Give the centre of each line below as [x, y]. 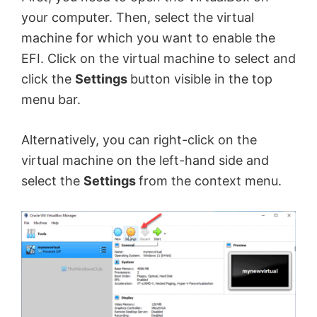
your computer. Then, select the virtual [138, 18]
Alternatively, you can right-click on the [139, 140]
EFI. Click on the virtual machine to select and [158, 59]
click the [48, 79]
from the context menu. [210, 181]
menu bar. [51, 100]
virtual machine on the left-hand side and [145, 161]
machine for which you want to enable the [148, 38]
